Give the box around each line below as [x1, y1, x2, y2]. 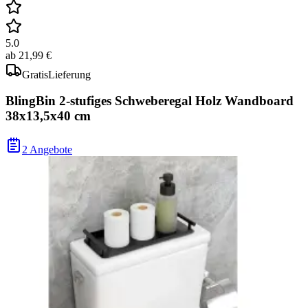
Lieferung [48, 68, 91, 80]
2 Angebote [22, 143, 72, 155]
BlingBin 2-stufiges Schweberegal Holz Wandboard [5, 93, 294, 109]
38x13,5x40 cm [5, 109, 91, 124]
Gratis [22, 68, 48, 80]
